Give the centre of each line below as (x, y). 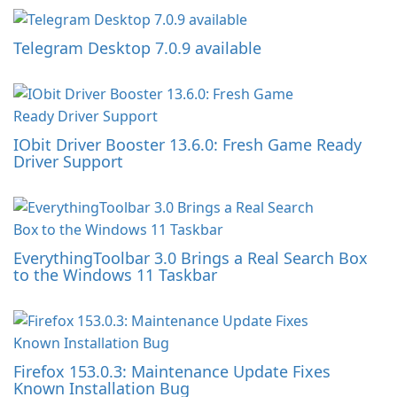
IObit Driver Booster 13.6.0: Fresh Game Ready (187, 145)
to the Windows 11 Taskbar (115, 275)
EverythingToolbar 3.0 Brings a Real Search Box (191, 258)
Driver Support (68, 162)
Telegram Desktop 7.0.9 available (137, 48)
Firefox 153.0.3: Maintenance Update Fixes (172, 372)
